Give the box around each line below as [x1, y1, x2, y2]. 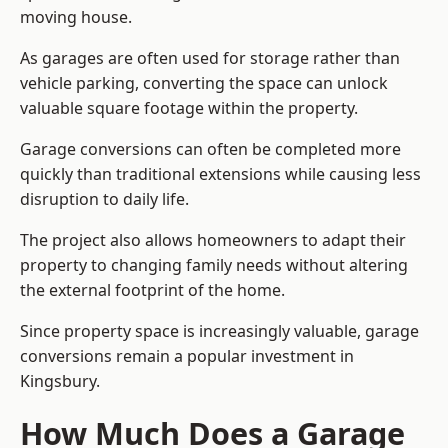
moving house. [20, 6, 132, 29]
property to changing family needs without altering [20, 254, 408, 277]
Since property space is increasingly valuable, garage [20, 320, 419, 343]
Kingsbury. [20, 370, 100, 393]
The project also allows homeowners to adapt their [20, 229, 406, 252]
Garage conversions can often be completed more [20, 138, 401, 161]
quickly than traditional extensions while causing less [20, 163, 421, 186]
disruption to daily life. [20, 188, 189, 211]
